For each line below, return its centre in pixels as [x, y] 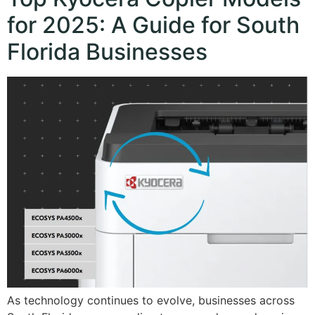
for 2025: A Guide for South [153, 25]
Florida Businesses [107, 52]
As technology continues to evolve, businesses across [151, 301]
